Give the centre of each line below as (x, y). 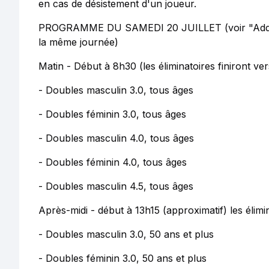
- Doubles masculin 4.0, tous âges (116, 138)
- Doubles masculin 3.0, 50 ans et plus (126, 234)
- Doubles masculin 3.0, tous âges (116, 90)
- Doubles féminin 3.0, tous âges (112, 114)
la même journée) (78, 42)
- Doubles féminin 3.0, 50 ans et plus (122, 258)
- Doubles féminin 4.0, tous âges (113, 162)
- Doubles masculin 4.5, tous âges (116, 186)
